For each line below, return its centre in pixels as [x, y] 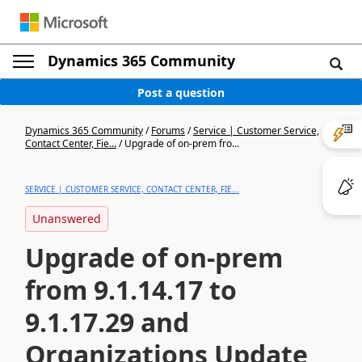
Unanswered [67, 219]
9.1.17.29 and [107, 322]
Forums [168, 130]
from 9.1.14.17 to [131, 290]
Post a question [181, 92]
